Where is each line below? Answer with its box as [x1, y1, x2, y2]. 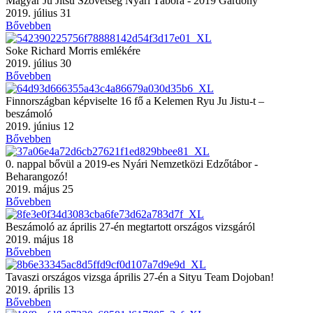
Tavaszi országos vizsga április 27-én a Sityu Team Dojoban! [6, 270, 274, 283]
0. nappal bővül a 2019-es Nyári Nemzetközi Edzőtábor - [6, 157, 258, 170]
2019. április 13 [6, 283, 74, 296]
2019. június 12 [6, 119, 74, 132]
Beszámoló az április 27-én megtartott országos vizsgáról [6, 220, 255, 233]
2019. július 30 [6, 57, 71, 69]
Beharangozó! [6, 170, 68, 182]
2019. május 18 [6, 233, 73, 245]
